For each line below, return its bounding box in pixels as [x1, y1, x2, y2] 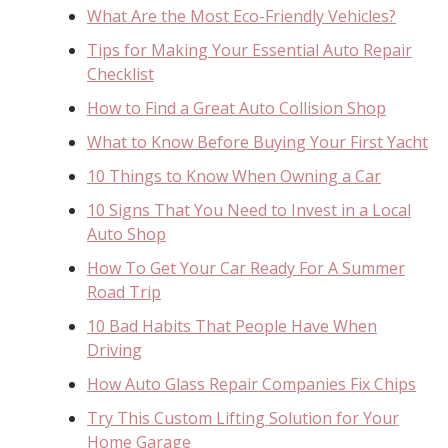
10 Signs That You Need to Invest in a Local [87, 198, 411, 221]
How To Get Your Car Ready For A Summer [87, 256, 405, 279]
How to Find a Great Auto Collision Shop [87, 96, 386, 119]
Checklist [87, 62, 154, 85]
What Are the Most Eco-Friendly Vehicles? [87, 4, 396, 27]
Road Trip [87, 280, 161, 303]
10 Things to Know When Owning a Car [87, 164, 381, 187]
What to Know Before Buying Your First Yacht [87, 130, 428, 153]
